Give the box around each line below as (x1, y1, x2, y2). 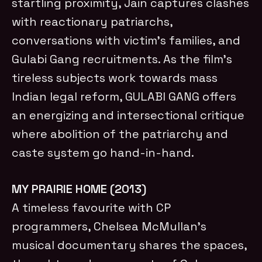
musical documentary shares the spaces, (12, 237, 247, 253)
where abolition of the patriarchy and (12, 126, 229, 142)
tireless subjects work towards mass (12, 70, 218, 85)
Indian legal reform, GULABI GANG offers (12, 88, 237, 104)
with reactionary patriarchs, (12, 13, 173, 29)
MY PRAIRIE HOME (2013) (12, 181, 147, 196)
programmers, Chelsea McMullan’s (12, 218, 207, 234)
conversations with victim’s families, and (12, 32, 241, 48)
